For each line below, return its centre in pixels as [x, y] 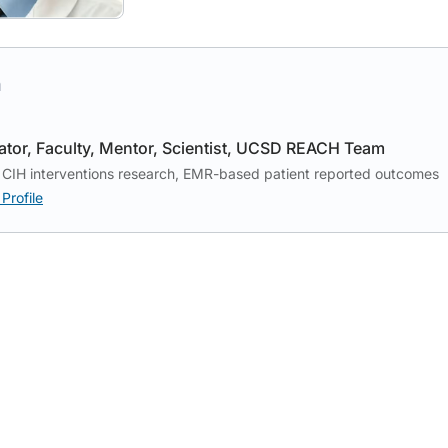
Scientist [194, 148]
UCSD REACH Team [310, 148]
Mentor [126, 148]
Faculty [63, 148]
